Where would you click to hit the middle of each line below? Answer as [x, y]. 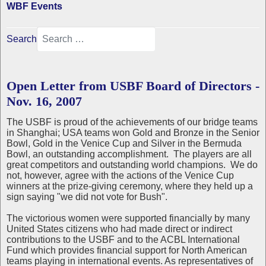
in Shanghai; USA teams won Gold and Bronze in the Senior [133, 133]
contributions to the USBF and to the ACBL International [123, 240]
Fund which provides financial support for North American [127, 250]
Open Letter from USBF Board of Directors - [133, 86]
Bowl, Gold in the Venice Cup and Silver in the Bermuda [124, 143]
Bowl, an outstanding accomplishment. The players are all [129, 154]
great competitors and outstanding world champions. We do [132, 165]
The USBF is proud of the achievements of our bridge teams [132, 122]
